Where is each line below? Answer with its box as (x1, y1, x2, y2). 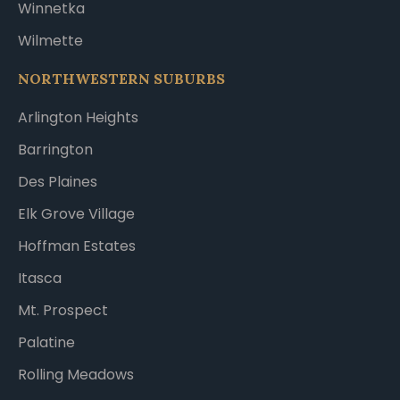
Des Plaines (18, 171, 97, 192)
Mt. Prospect (18, 299, 108, 321)
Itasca (18, 267, 62, 288)
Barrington (18, 138, 93, 160)
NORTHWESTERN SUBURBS (18, 70, 225, 88)
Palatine (18, 331, 75, 353)
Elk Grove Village (18, 203, 135, 224)
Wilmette (18, 29, 83, 51)
